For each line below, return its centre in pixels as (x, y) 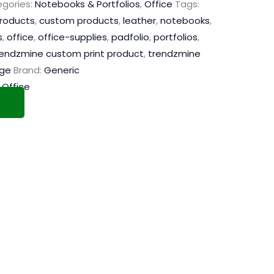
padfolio (130, 37)
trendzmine (174, 54)
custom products (79, 21)
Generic (62, 70)
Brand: (29, 70)
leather (139, 21)
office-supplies (72, 37)
